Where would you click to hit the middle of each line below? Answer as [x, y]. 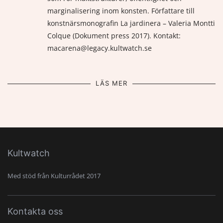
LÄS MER [111, 83]
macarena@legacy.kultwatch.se [100, 48]
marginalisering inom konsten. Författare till [121, 11]
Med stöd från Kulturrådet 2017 [54, 176]
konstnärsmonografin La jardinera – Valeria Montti [131, 23]
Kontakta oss [35, 211]
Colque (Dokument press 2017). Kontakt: [114, 36]
